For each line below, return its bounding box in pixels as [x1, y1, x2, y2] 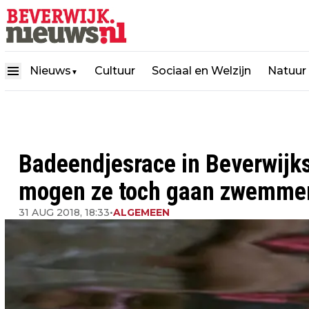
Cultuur [94, 63, 135, 77]
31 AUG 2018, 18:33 [19, 206, 110, 219]
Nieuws [30, 63, 71, 77]
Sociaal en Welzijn [152, 63, 251, 77]
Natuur [268, 63, 306, 77]
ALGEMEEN [113, 206, 170, 219]
